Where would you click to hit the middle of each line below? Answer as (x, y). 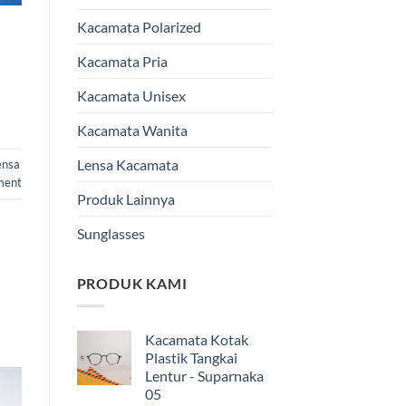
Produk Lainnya (126, 199)
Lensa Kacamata (127, 165)
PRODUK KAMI (132, 284)
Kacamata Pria (122, 62)
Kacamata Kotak (196, 339)
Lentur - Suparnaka (204, 375)
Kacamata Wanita (132, 130)
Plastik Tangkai (191, 357)
